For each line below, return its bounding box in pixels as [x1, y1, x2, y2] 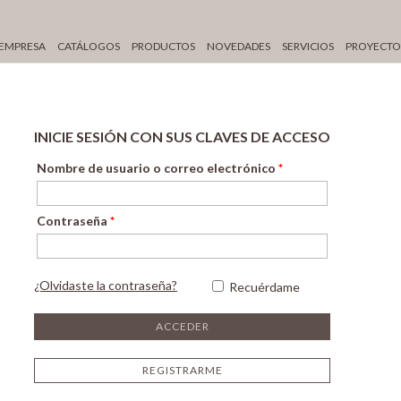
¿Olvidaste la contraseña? [34, 277, 177, 293]
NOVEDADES [207, 39, 270, 53]
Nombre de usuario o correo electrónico [37, 159, 278, 175]
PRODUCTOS [132, 39, 195, 53]
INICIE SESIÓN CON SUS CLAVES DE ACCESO [34, 127, 330, 145]
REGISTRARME [141, 363, 223, 377]
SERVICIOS [282, 39, 334, 53]
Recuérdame [226, 278, 300, 294]
